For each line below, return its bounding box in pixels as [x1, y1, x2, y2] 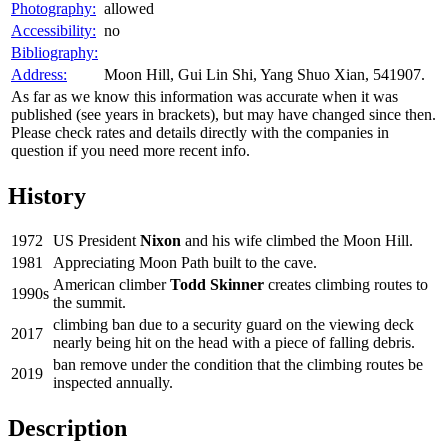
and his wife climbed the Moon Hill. [181, 232, 413, 250]
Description [8, 415, 127, 442]
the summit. [53, 294, 126, 312]
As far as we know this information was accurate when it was [11, 87, 398, 105]
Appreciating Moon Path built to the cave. [53, 254, 317, 272]
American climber [53, 276, 170, 294]
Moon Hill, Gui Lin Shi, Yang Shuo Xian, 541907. [104, 65, 425, 83]
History [8, 182, 86, 209]
